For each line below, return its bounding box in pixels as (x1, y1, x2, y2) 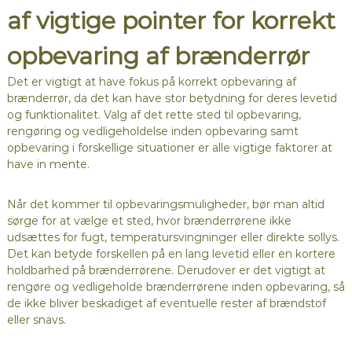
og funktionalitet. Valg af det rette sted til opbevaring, (6, 108, 301, 123)
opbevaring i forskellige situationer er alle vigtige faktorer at (6, 141, 332, 156)
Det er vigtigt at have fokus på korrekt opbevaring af (6, 75, 296, 90)
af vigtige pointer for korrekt (6, 6, 335, 36)
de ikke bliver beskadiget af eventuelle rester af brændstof (6, 296, 326, 311)
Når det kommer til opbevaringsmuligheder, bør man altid (6, 197, 324, 212)
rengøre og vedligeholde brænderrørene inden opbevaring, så (6, 280, 345, 295)
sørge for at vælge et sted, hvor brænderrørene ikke (6, 214, 291, 229)
